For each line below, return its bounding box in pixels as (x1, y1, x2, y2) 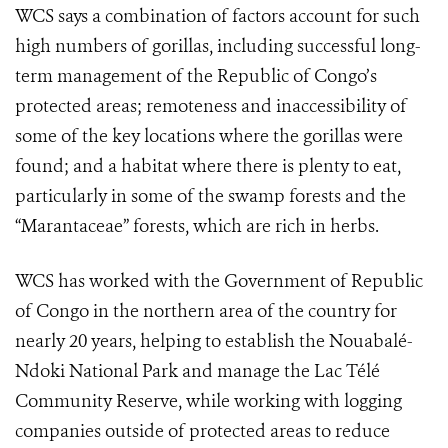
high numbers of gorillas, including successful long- (15, 34, 421, 58)
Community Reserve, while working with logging (15, 389, 402, 413)
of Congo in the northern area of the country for (15, 299, 397, 323)
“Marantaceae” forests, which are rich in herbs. (15, 214, 379, 238)
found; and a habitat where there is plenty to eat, (15, 154, 401, 178)
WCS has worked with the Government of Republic (15, 269, 423, 293)
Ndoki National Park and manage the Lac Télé (15, 359, 380, 383)
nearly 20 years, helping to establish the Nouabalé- (15, 329, 413, 353)
